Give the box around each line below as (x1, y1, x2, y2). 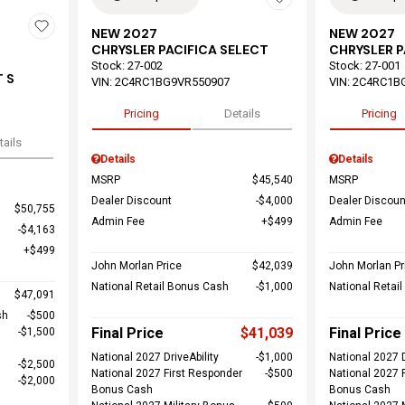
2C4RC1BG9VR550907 (114, 75, 230, 89)
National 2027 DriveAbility (90, 351, 219, 363)
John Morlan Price (90, 259, 182, 272)
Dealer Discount (90, 194, 172, 207)
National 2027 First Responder (90, 367, 242, 380)
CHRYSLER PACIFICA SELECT (90, 42, 268, 58)
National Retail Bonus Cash (90, 280, 229, 293)
